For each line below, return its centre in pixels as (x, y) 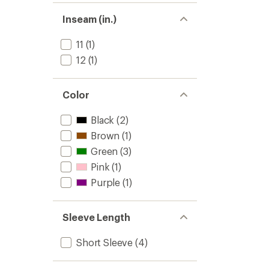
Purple (106, 182)
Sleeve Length (96, 217)
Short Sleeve (105, 242)
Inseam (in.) (90, 19)
